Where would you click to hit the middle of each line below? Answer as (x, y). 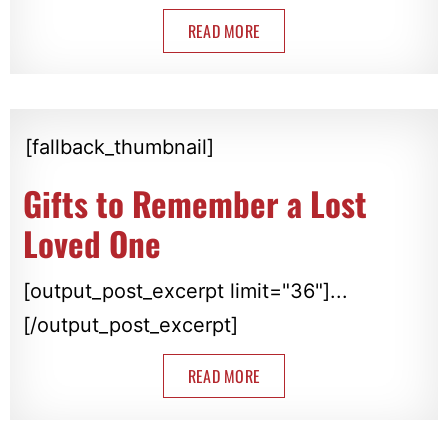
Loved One (91, 244)
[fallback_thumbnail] (119, 147)
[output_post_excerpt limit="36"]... (185, 291)
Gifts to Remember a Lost (194, 204)
